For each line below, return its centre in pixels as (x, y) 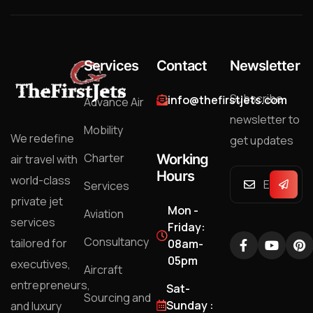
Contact (182, 65)
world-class (41, 180)
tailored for (39, 243)
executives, (41, 264)
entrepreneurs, (50, 285)
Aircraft (103, 269)
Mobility (103, 130)
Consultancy (116, 241)
